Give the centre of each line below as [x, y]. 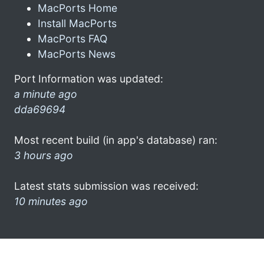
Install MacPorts [77, 23]
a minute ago [46, 94]
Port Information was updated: [89, 78]
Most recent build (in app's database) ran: [116, 140]
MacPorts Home [77, 8]
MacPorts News [77, 54]
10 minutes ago [51, 201]
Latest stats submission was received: [106, 186]
